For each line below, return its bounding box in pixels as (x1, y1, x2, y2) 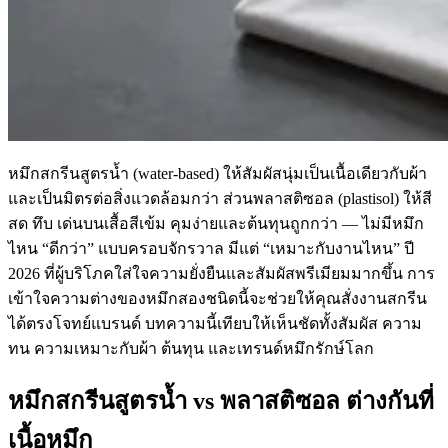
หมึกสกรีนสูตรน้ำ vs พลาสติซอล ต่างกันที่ (8, 387, 434, 414)
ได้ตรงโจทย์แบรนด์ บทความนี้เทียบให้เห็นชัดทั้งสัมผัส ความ (8, 314, 422, 332)
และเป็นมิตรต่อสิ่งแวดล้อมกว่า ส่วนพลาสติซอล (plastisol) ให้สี (8, 189, 432, 207)
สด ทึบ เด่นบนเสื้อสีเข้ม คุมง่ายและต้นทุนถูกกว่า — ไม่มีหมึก (8, 214, 424, 232)
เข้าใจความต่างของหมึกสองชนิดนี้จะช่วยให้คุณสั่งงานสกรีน (8, 289, 427, 307)
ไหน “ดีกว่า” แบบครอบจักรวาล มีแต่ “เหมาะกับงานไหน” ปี (8, 239, 414, 257)
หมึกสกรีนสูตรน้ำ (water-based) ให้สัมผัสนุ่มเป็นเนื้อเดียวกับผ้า (8, 164, 427, 182)
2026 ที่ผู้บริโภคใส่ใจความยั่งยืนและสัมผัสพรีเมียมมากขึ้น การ (8, 264, 435, 282)
